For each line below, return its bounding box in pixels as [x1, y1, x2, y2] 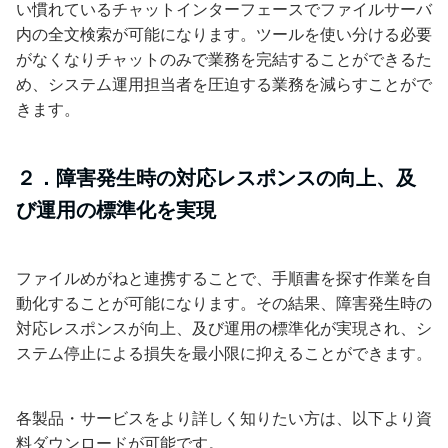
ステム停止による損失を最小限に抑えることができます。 [16, 342, 432, 363]
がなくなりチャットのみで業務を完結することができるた [16, 48, 432, 69]
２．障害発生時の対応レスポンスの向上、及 [16, 165, 416, 190]
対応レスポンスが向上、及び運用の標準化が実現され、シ [16, 317, 432, 338]
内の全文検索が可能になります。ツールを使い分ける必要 [16, 23, 432, 44]
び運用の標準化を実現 [16, 197, 216, 222]
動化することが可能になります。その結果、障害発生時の [16, 292, 432, 313]
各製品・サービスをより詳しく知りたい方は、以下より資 [16, 407, 432, 428]
